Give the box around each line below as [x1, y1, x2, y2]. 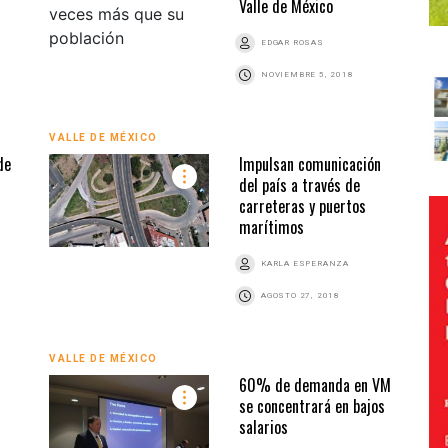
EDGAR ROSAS [261, 37, 324, 47]
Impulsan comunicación [239, 151, 381, 176]
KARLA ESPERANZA [261, 258, 349, 268]
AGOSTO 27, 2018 [261, 290, 340, 300]
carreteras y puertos [239, 193, 366, 218]
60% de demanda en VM [239, 372, 391, 397]
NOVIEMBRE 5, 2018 [261, 69, 354, 79]
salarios [239, 414, 288, 439]
